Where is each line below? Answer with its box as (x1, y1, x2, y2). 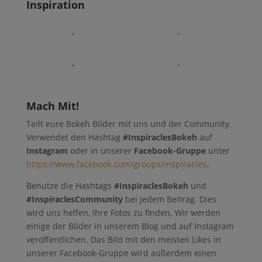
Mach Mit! (26, 98, 79, 113)
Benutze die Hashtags (26, 180, 114, 191)
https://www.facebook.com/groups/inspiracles (26, 158, 206, 170)
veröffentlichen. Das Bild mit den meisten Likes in (26, 233, 221, 245)
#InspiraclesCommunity (26, 193, 123, 205)
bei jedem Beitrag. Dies (122, 193, 216, 205)
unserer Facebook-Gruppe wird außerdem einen (26, 247, 216, 258)
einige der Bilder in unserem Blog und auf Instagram (26, 220, 234, 232)
